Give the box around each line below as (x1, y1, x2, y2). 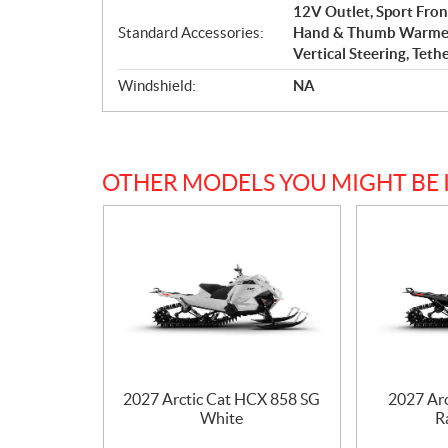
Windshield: (118, 76, 196, 94)
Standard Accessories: (118, 23, 264, 41)
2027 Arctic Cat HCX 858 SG (123, 390, 321, 409)
